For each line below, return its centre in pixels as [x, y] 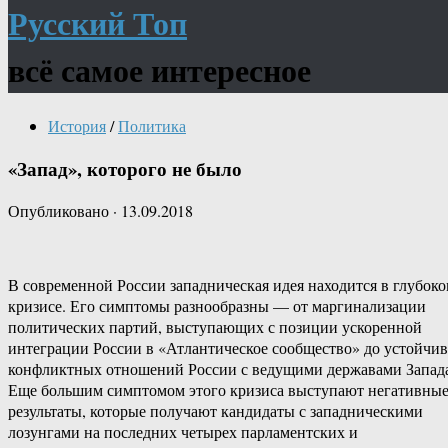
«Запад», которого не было [125, 168]
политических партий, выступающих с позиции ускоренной [215, 327]
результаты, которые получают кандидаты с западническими [215, 411]
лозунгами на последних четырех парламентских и [183, 432]
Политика [152, 125]
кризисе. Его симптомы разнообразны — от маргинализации [217, 306]
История [77, 125]
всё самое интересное [159, 70]
